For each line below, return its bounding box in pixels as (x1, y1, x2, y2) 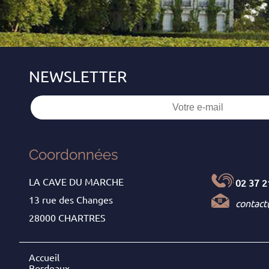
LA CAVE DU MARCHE (29, 177, 124, 188)
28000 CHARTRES (29, 213, 106, 224)
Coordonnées (29, 146, 118, 164)
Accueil (29, 252, 59, 264)
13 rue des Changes (29, 195, 113, 206)
